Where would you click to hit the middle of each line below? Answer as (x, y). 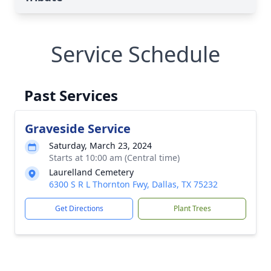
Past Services (71, 95)
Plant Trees (192, 208)
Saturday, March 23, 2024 (100, 145)
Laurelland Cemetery (91, 172)
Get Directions (79, 208)
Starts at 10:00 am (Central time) (114, 158)
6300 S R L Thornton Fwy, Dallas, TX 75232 (133, 184)
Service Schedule (135, 54)
